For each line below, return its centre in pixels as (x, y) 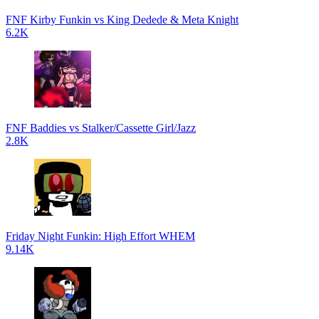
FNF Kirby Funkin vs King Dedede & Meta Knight (122, 20)
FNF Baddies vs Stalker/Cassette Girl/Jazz (101, 128)
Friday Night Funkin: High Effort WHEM (100, 236)
